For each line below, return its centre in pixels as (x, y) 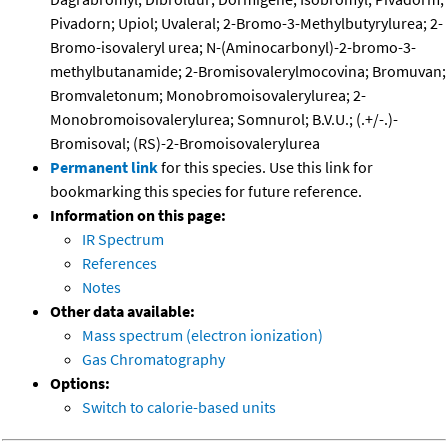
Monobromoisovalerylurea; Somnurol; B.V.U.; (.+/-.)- (224, 119)
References (119, 263)
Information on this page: (138, 215)
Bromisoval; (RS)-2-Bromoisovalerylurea (185, 143)
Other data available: (122, 311)
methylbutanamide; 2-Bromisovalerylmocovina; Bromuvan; (248, 71)
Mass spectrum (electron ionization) (202, 335)
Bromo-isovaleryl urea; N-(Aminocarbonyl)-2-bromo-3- (233, 47)
